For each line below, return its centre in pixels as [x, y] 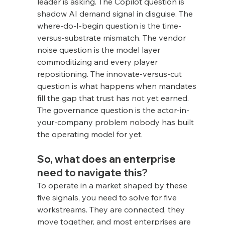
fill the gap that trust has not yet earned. [114, 98]
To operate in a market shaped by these [113, 185]
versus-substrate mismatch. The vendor [112, 37]
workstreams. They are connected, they [112, 209]
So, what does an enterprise [107, 159]
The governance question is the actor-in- [113, 110]
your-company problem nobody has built [116, 122]
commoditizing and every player [98, 62]
